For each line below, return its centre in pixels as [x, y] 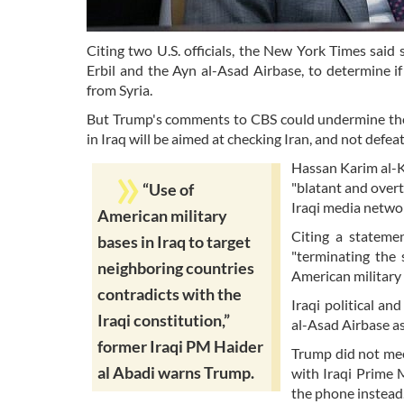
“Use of [168, 189]
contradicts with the [170, 294]
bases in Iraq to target [174, 242]
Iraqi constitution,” [164, 320]
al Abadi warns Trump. [176, 372]
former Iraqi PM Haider [180, 346]
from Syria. [119, 89]
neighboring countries [176, 268]
